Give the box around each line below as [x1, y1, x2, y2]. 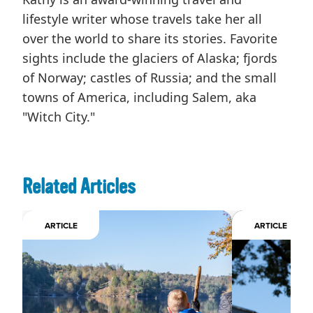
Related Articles [22, 174, 136, 198]
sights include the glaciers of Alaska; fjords [22, 49, 277, 66]
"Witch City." [22, 108, 95, 125]
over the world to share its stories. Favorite [22, 29, 277, 47]
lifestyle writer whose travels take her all [22, 10, 262, 27]
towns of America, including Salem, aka [22, 88, 256, 105]
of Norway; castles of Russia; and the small [22, 68, 277, 86]
